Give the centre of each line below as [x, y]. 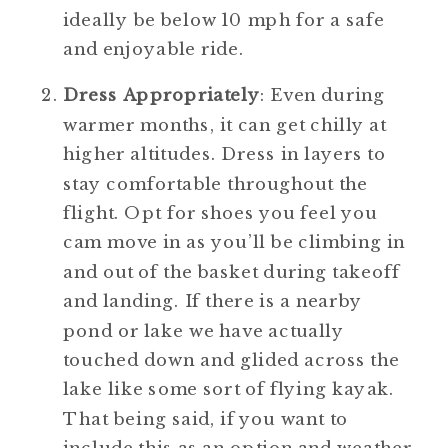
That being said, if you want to [206, 419]
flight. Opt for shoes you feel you [220, 213]
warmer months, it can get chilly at [225, 125]
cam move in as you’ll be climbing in [234, 242]
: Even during [322, 95]
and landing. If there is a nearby [213, 301]
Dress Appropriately [161, 95]
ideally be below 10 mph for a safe [224, 20]
